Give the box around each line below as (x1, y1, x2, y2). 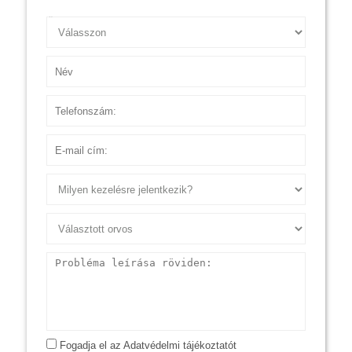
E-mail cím (47, 135, 97, 148)
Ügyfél (47, 17, 77, 30)
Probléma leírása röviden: (47, 253, 164, 266)
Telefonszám (47, 96, 106, 108)
